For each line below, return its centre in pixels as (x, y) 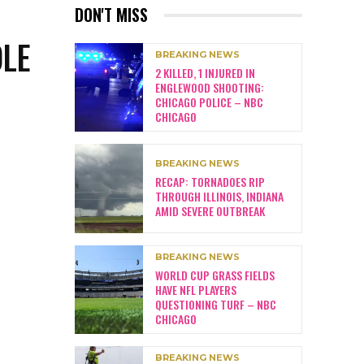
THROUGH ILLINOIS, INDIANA (219, 196)
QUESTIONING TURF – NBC (216, 304)
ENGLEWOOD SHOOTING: (210, 88)
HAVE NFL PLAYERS (196, 289)
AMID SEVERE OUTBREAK (210, 210)
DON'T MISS (111, 15)
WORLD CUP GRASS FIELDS (215, 275)
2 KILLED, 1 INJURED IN (205, 73)
